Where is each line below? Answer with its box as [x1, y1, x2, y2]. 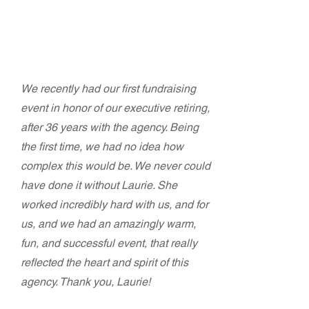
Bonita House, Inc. [21, 59, 103, 71]
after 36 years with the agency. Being [21, 121, 199, 134]
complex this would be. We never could [21, 159, 210, 172]
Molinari [21, 30, 67, 43]
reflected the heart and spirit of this [21, 256, 188, 269]
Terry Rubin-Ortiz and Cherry [21, 12, 181, 25]
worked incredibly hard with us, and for [21, 198, 208, 211]
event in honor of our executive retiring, [21, 101, 210, 114]
